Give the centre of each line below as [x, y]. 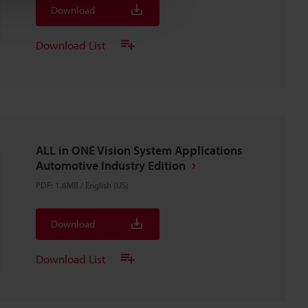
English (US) [107, 185]
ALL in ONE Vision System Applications [139, 150]
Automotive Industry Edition [111, 165]
